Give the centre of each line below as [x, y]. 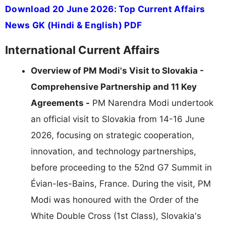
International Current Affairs [82, 50]
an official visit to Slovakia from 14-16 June [118, 119]
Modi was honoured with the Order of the [115, 200]
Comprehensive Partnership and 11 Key [114, 87]
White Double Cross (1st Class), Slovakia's [116, 216]
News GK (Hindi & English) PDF [74, 25]
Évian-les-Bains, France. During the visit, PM [121, 183]
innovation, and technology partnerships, [114, 151]
